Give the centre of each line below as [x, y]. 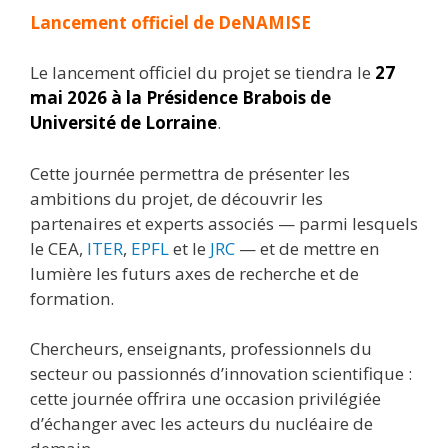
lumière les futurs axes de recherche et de [194, 273]
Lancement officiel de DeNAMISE [170, 22]
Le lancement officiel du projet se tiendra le [200, 72]
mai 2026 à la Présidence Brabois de [180, 97]
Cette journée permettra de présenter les [190, 173]
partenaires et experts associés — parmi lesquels [224, 223]
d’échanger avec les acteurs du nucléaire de [201, 423]
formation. [72, 298]
